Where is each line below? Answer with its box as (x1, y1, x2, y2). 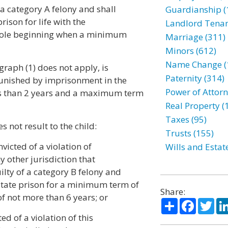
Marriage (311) (165, 31, 225, 43)
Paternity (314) (165, 72, 224, 84)
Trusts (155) (165, 127, 214, 139)
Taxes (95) (165, 113, 207, 125)
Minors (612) (165, 45, 216, 56)
